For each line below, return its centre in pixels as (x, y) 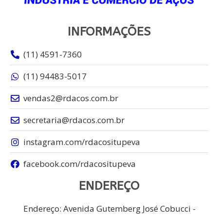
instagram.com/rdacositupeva (82, 142)
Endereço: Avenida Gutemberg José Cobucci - (109, 209)
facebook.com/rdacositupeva (79, 164)
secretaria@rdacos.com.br (74, 120)
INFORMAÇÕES (109, 32)
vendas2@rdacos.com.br (71, 98)
